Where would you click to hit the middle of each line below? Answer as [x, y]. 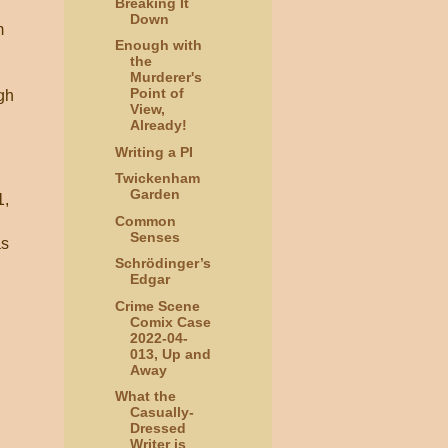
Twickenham [157, 178]
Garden [154, 194]
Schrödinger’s [162, 263]
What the [145, 396]
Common [145, 220]
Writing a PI [153, 151]
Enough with [158, 45]
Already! [158, 125]
